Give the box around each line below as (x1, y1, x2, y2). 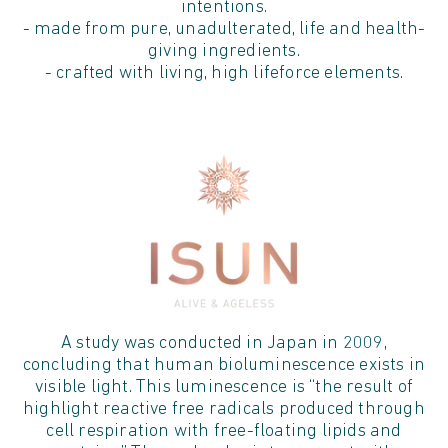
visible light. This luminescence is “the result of (34, 378, 413, 398)
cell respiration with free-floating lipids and (46, 422, 402, 442)
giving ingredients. (148, 41, 300, 61)
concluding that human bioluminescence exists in (22, 356, 426, 376)
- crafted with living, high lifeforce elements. (44, 63, 404, 83)
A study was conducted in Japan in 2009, (61, 334, 387, 354)
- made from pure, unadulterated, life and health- (22, 19, 426, 39)
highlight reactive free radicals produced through (23, 400, 425, 420)
